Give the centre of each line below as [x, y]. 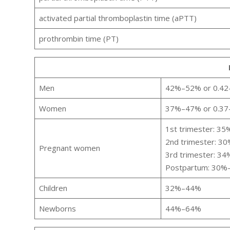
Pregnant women [69, 148]
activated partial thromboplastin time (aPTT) [118, 18]
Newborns [57, 209]
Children [53, 188]
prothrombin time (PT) [79, 39]
